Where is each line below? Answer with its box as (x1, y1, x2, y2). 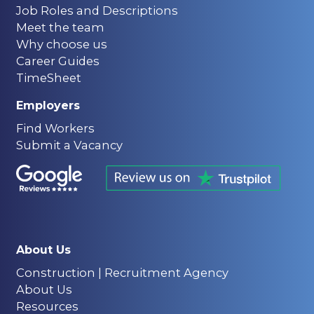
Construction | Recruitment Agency (15, 266, 228, 280)
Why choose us (15, 37, 107, 51)
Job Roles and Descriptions (15, 4, 178, 18)
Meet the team (15, 20, 104, 34)
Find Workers (15, 121, 95, 135)
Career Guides (15, 54, 100, 68)
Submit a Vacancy (15, 138, 123, 152)
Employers (15, 99, 80, 112)
